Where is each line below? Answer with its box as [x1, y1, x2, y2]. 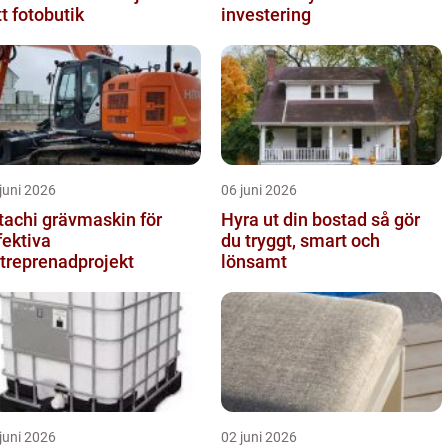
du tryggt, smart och [221, 229, 380, 251]
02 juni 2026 [221, 428, 297, 445]
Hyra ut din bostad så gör [221, 208, 371, 230]
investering [221, 3, 311, 25]
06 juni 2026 [221, 181, 297, 198]
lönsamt [221, 250, 287, 272]
